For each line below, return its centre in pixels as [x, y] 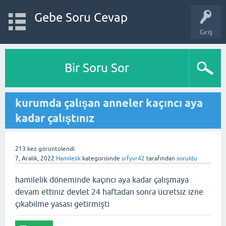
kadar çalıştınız [55, 118]
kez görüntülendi [50, 149]
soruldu [187, 158]
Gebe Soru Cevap [81, 17]
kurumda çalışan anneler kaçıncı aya [109, 103]
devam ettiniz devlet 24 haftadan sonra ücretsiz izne [109, 192]
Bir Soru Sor [97, 68]
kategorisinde [100, 158]
